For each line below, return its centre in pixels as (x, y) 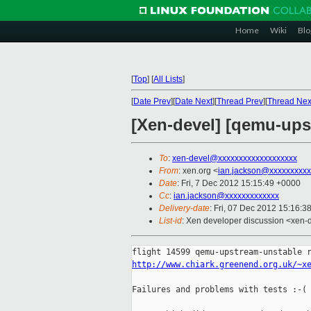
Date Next (194, 101)
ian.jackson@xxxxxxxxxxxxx (226, 196)
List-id (170, 221)
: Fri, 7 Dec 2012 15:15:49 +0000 (239, 184)
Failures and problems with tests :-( (219, 290)
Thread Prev (240, 101)
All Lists (168, 79)
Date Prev (152, 101)
